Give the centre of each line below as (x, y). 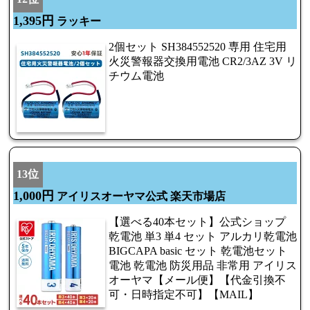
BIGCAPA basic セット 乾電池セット (198, 250)
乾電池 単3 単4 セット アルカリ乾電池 (203, 236)
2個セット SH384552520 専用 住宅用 (198, 47)
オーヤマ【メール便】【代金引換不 (197, 280)
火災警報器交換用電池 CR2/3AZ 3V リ (203, 62)
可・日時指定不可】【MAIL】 (184, 294)
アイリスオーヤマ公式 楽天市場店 (140, 196)
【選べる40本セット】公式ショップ (197, 221)
